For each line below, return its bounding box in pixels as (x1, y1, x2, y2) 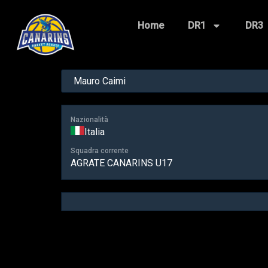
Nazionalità (71, 115, 108, 124)
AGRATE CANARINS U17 (71, 157, 172, 169)
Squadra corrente (71, 147, 129, 156)
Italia (84, 126, 105, 138)
